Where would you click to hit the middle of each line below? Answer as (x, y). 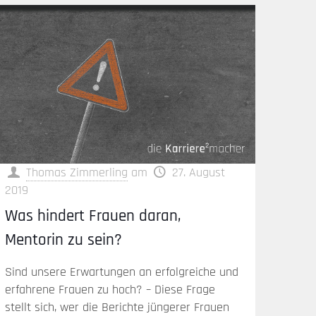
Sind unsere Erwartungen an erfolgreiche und (122, 272)
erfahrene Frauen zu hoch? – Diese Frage (110, 289)
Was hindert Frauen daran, (93, 216)
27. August (199, 172)
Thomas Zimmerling (77, 172)
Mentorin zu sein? (64, 240)
